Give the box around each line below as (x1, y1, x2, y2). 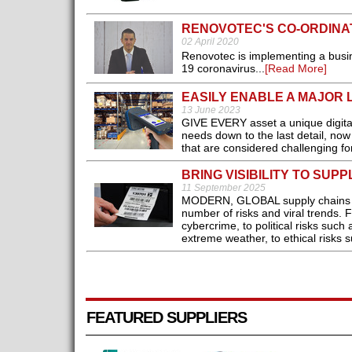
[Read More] (264, 62, 327, 75)
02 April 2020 (181, 36, 239, 48)
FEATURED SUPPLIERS (86, 309, 247, 327)
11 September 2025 (181, 182, 266, 194)
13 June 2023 (181, 104, 240, 116)
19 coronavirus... (181, 62, 265, 75)
